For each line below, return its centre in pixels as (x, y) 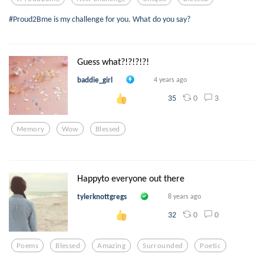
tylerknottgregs (102, 196)
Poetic (211, 245)
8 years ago (184, 196)
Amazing (112, 245)
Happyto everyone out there (131, 179)
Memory (31, 128)
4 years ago (170, 79)
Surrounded (163, 245)
